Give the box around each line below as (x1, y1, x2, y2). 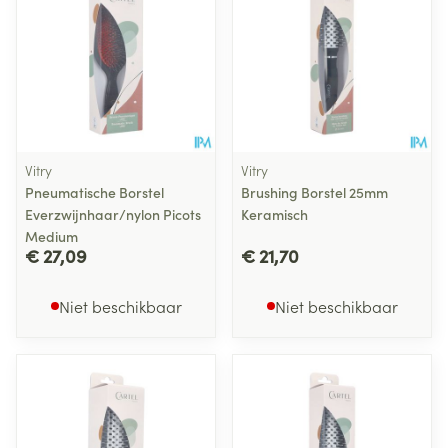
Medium (25, 226, 78, 246)
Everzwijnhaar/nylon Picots (25, 204, 201, 224)
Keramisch (241, 204, 308, 224)
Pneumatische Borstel (25, 182, 164, 202)
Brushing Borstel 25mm (241, 182, 388, 202)
